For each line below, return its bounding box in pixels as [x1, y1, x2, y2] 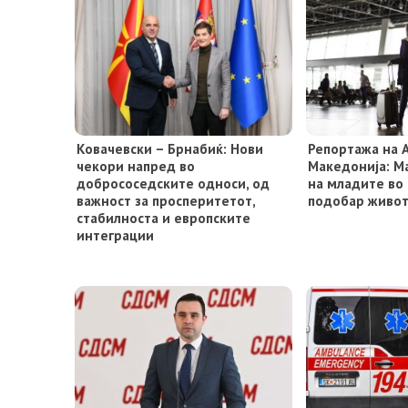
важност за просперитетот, [76, 191, 255, 210]
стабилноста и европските [76, 209, 250, 228]
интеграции [76, 226, 154, 245]
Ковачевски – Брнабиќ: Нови [76, 139, 263, 158]
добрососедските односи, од [76, 174, 270, 193]
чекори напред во [76, 157, 195, 176]
